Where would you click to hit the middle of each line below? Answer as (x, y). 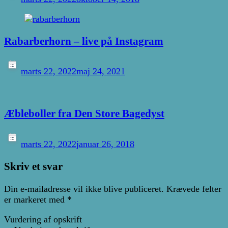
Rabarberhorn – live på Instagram (84, 41)
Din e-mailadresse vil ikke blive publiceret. (84, 189)
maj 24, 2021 (101, 72)
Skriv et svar (33, 166)
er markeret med (36, 199)
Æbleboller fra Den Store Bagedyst (84, 114)
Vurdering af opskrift (43, 219)
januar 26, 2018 (105, 144)
